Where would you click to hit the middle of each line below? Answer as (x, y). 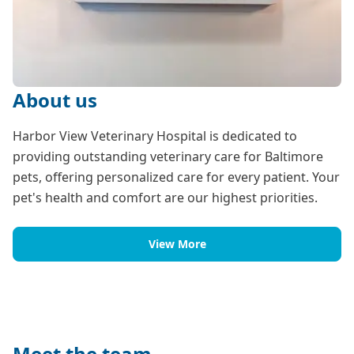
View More (177, 244)
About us (55, 100)
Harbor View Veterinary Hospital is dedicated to (155, 136)
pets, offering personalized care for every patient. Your (176, 177)
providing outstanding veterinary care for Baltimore (168, 157)
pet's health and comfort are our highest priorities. (165, 198)
